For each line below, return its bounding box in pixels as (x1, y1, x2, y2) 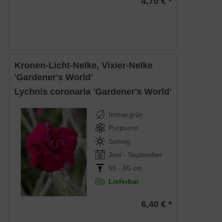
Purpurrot (109, 123, 139, 132)
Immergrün (109, 110, 144, 118)
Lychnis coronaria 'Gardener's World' (19, 86, 172, 97)
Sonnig (109, 137, 131, 145)
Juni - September (109, 150, 163, 159)
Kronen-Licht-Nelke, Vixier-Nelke (14, 60, 21, 70)
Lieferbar (109, 177, 139, 185)
